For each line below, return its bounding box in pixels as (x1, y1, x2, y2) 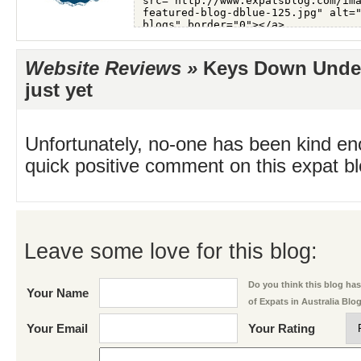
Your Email (27, 322, 88, 336)
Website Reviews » (25, 58, 197, 79)
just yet (25, 80, 93, 101)
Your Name (27, 286, 89, 301)
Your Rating (248, 322, 315, 336)
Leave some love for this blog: (24, 238, 317, 263)
